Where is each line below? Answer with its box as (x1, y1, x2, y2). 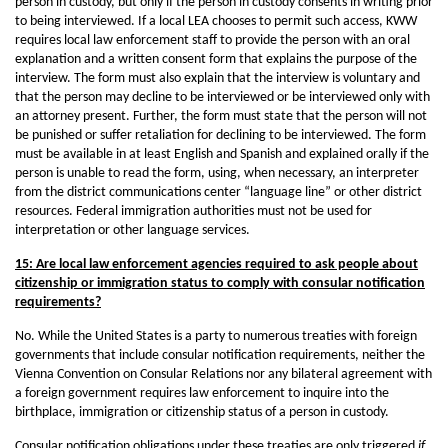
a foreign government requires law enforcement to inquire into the (15, 386, 389, 401)
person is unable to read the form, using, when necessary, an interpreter (15, 166, 419, 181)
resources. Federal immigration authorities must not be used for (15, 204, 372, 219)
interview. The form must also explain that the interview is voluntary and (15, 71, 420, 86)
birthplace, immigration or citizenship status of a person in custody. (15, 405, 389, 420)
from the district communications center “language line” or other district (15, 185, 422, 200)
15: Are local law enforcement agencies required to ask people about (15, 257, 418, 272)
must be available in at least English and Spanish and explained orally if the (15, 147, 429, 162)
